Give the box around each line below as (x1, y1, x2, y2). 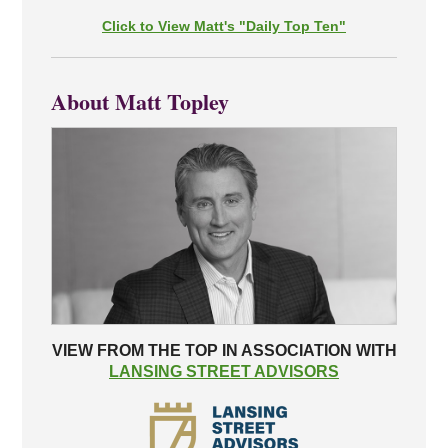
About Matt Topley (50, 84, 229, 118)
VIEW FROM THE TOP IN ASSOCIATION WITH (51, 342, 397, 360)
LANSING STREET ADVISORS (109, 363, 339, 381)
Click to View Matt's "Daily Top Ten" (102, 17, 346, 34)
